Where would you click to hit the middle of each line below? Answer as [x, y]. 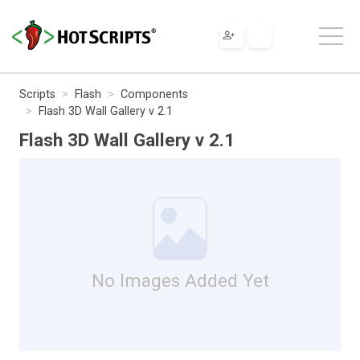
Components [154, 94]
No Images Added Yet [180, 280]
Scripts [37, 94]
